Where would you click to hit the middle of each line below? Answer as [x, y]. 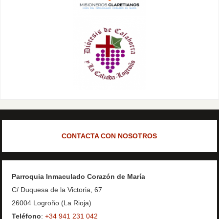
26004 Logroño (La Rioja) [52, 203]
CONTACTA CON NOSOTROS [109, 136]
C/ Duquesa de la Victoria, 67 [57, 190]
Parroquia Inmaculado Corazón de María [79, 177]
